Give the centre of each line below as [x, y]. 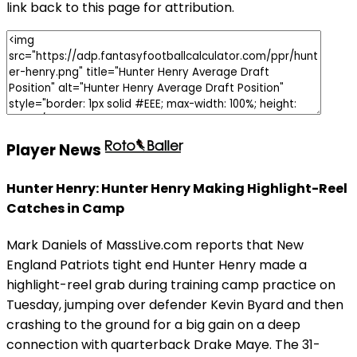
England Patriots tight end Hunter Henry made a [157, 265]
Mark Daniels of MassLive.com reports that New [155, 245]
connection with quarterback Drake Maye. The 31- [163, 345]
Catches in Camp [65, 209]
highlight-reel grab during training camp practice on [171, 285]
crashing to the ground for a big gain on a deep [153, 325]
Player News [55, 150]
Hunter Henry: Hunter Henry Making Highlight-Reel [177, 189]
